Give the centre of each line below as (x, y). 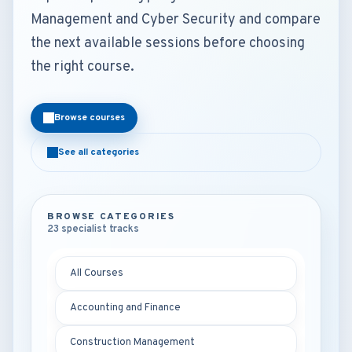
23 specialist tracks (93, 229)
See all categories (99, 152)
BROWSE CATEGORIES (111, 217)
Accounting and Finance (125, 308)
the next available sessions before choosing (168, 44)
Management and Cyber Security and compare (176, 20)
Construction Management (132, 343)
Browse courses (90, 118)
